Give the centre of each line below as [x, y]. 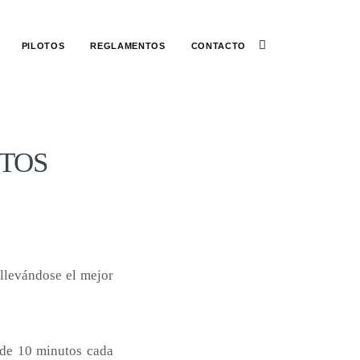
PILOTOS [43, 46]
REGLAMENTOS [128, 46]
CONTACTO [218, 46]
